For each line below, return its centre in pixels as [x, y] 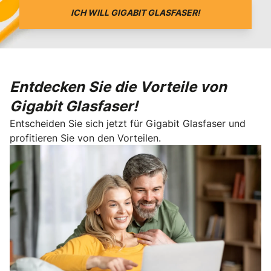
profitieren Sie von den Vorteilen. [85, 138]
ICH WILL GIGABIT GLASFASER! [135, 12]
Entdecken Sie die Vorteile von [118, 87]
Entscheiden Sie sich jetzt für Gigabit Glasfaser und [128, 123]
